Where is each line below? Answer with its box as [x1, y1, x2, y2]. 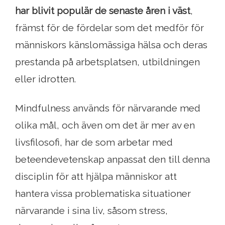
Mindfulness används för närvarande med [15, 102, 200, 114]
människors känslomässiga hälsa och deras [15, 39, 207, 51]
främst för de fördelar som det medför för [15, 22, 204, 34]
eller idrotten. [15, 73, 76, 85]
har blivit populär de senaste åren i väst [15, 5, 190, 17]
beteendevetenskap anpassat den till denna [15, 154, 210, 165]
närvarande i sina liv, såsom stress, [15, 205, 168, 216]
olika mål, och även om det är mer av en [15, 120, 195, 131]
